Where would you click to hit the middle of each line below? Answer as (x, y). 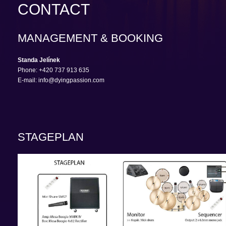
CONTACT (54, 9)
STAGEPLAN (51, 137)
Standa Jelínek (39, 60)
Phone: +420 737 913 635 (53, 70)
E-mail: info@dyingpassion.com (61, 80)
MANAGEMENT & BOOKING (90, 38)
